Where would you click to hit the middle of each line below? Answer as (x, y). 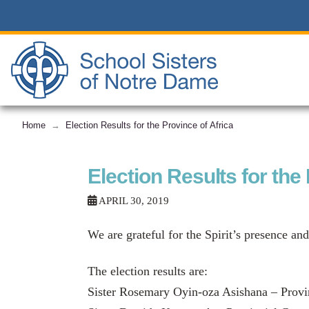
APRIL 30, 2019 (133, 200)
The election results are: (148, 271)
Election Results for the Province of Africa (149, 125)
